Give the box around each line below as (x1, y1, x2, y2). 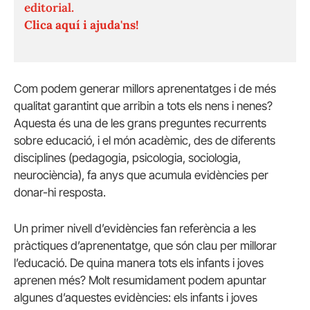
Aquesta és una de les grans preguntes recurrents (14, 116, 266, 131)
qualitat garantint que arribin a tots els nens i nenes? (14, 99, 273, 113)
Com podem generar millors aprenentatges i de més (14, 82, 276, 96)
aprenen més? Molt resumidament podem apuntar (14, 273, 266, 287)
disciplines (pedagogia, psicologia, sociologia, (14, 151, 241, 165)
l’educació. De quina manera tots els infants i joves (14, 255, 264, 270)
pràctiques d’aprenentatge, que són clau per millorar (14, 238, 277, 253)
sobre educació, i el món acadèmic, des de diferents (14, 134, 275, 148)
